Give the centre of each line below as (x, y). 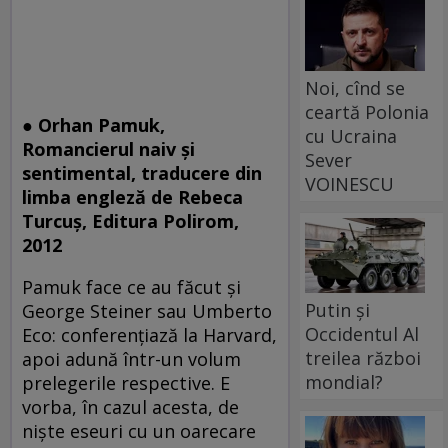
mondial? (344, 381)
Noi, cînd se (355, 87)
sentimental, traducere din (142, 173)
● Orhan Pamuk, (93, 125)
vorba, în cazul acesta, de (130, 407)
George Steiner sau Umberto (147, 311)
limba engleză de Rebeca (132, 197)
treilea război (363, 357)
